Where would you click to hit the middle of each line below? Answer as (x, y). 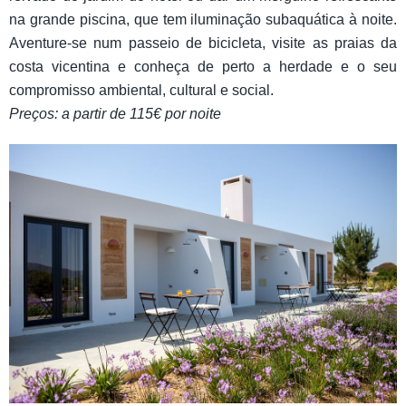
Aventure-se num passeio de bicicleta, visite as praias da (203, 43)
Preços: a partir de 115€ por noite (115, 114)
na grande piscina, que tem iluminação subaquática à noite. (203, 20)
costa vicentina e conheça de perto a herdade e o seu (203, 67)
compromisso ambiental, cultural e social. (141, 91)
